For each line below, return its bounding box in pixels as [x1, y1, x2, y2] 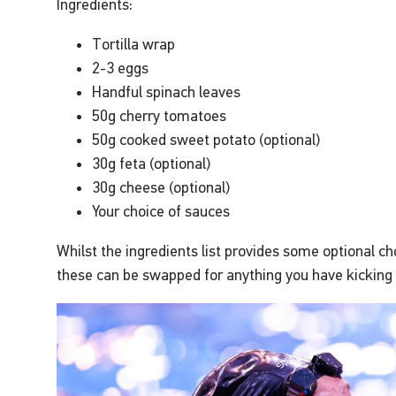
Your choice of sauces [92, 202, 231, 220]
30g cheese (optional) [92, 178, 231, 196]
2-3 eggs [92, 58, 149, 77]
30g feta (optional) [92, 154, 215, 172]
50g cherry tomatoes [92, 106, 227, 125]
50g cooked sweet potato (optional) [92, 130, 321, 148]
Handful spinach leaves [92, 82, 241, 101]
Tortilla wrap [92, 34, 176, 53]
